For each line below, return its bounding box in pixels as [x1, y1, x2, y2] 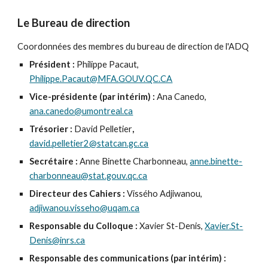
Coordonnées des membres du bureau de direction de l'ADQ [17, 41, 249, 51]
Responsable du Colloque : [29, 221, 140, 231]
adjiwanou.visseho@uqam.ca [29, 203, 140, 213]
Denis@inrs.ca [29, 235, 86, 245]
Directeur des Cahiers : [29, 188, 127, 199]
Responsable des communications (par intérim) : [29, 253, 227, 263]
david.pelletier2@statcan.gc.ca [29, 138, 149, 148]
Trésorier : [29, 124, 75, 134]
